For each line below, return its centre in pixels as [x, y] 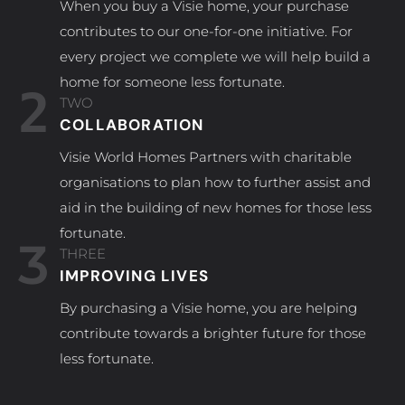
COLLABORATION [132, 125]
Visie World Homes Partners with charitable [206, 157]
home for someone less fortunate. [172, 82]
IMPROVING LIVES [134, 276]
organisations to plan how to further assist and [215, 182]
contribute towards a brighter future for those [213, 333]
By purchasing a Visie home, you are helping [208, 308]
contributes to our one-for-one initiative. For [206, 31]
